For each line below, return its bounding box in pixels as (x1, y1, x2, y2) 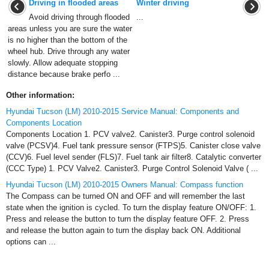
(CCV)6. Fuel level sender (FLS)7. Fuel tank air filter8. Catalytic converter (6, 153, 261, 162)
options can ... (6, 237, 56, 246)
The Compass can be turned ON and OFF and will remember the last (6, 192, 245, 201)
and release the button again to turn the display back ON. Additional (6, 226, 241, 235)
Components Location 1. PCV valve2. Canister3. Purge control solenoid (6, 130, 255, 139)
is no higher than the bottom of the (8, 35, 127, 44)
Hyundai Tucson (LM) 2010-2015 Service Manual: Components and (6, 107, 239, 116)
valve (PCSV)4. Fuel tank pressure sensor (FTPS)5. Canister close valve (6, 141, 261, 150)
